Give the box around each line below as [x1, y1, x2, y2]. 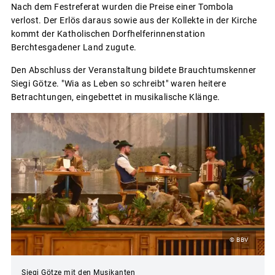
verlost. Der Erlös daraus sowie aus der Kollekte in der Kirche [10, 15, 257, 25]
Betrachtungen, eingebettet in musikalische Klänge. [10, 91, 220, 102]
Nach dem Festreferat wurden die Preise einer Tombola [10, 1, 234, 12]
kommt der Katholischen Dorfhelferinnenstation [10, 28, 205, 39]
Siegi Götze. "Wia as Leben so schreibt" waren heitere [10, 78, 226, 88]
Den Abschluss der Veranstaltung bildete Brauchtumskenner [10, 64, 257, 75]
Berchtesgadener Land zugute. [10, 42, 137, 52]
